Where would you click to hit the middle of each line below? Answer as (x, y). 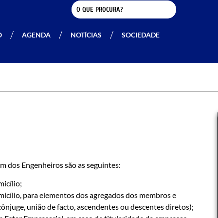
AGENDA (36, 35)
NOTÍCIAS (86, 35)
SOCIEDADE (141, 35)
